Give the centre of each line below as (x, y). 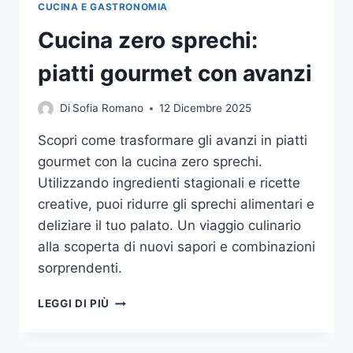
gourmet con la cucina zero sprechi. (150, 162)
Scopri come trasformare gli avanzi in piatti (173, 141)
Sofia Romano (108, 108)
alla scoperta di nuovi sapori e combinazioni (176, 247)
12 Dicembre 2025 (206, 108)
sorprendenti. (80, 268)
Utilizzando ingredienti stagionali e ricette (169, 183)
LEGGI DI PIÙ (74, 304)
